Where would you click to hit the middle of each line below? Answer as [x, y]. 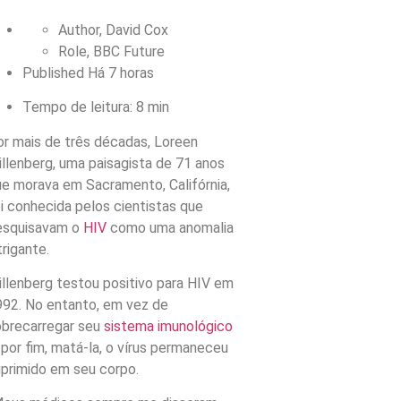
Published [55, 73]
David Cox [137, 30]
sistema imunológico [168, 326]
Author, [81, 30]
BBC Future [128, 51]
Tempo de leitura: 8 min [95, 107]
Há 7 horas [120, 73]
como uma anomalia [170, 227]
